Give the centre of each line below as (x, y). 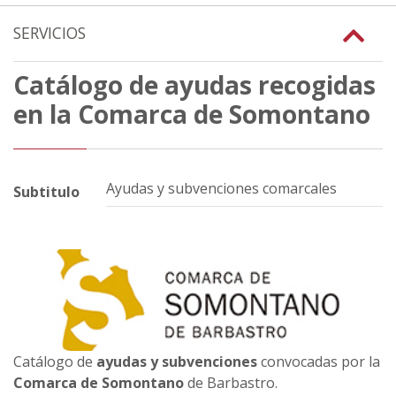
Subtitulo (46, 192)
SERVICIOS (49, 33)
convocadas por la (319, 361)
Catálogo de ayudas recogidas (194, 84)
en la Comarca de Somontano (192, 114)
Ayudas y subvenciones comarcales (221, 188)
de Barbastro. (232, 382)
